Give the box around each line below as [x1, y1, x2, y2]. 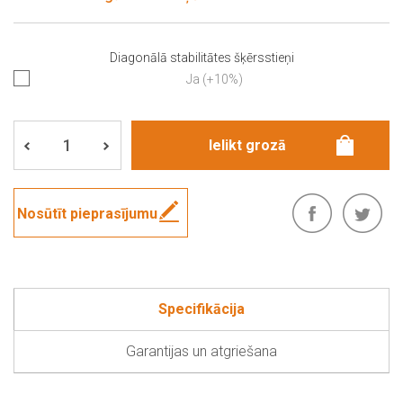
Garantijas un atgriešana [126, 343, 277, 360]
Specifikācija [158, 300, 245, 318]
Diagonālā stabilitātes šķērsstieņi [109, 50, 294, 65]
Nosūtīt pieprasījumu [17, 205, 157, 222]
